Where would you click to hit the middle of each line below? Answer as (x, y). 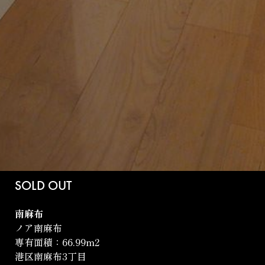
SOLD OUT (43, 186)
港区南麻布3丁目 (51, 256)
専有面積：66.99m (55, 242)
